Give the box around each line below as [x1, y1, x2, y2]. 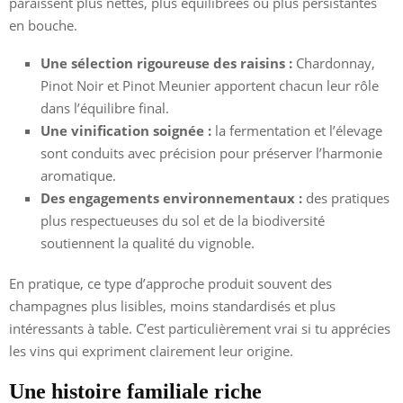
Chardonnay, [292, 53, 375, 72]
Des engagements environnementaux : [40, 188, 302, 207]
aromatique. [40, 166, 116, 184]
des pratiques [302, 188, 390, 207]
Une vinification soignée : [40, 121, 211, 139]
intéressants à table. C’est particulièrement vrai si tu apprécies [9, 318, 390, 337]
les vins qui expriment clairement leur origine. [9, 341, 293, 360]
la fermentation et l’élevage [211, 121, 382, 139]
